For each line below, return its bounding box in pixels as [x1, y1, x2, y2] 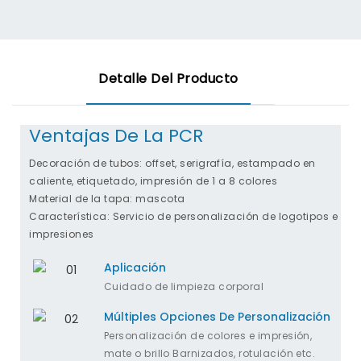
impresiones [29, 226, 94, 241]
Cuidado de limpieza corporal [103, 280, 264, 294]
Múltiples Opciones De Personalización [103, 308, 330, 325]
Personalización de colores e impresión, [103, 329, 313, 343]
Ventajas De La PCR [29, 122, 204, 148]
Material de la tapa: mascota [29, 191, 185, 205]
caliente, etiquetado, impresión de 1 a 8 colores [29, 173, 278, 188]
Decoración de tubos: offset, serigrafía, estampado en [29, 156, 316, 170]
